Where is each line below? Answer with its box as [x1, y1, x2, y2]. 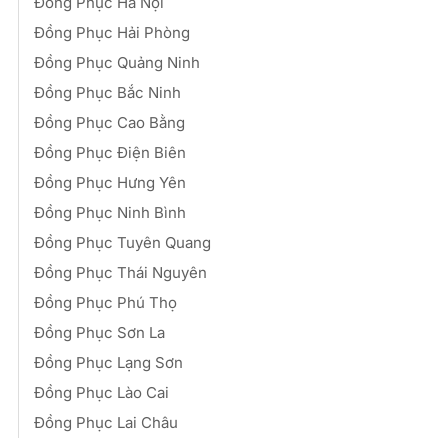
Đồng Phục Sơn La [34, 322, 165, 342]
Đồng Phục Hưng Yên [34, 172, 186, 192]
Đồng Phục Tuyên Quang [34, 232, 211, 252]
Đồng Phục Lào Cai [34, 382, 169, 402]
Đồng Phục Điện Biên [34, 142, 186, 162]
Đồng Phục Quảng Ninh [34, 52, 200, 72]
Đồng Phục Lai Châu [34, 412, 178, 432]
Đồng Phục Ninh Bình [34, 202, 186, 222]
